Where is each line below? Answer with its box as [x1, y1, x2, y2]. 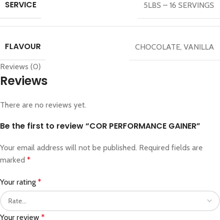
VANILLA [184, 42, 214, 52]
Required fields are [139, 143, 203, 153]
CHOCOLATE [135, 42, 180, 52]
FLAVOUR [5, 41, 41, 53]
